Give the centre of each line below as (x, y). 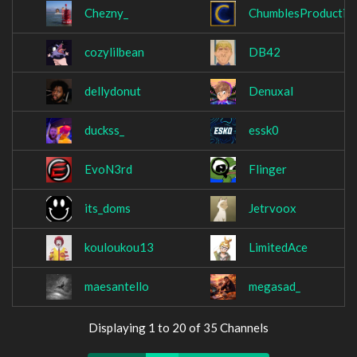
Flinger (268, 169)
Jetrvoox (273, 208)
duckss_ (104, 130)
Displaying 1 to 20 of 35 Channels (178, 328)
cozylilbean (114, 52)
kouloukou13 (119, 247)
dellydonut (113, 91)
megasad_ (275, 286)
